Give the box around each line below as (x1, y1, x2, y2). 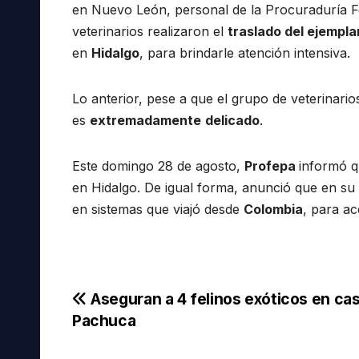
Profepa (244, 157, 299, 174)
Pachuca (72, 310, 136, 330)
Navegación (71, 288, 216, 321)
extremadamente (90, 111, 201, 128)
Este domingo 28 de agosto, (72, 157, 244, 174)
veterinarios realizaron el (72, 22, 228, 39)
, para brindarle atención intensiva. (139, 44, 350, 61)
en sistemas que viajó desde (72, 200, 244, 217)
